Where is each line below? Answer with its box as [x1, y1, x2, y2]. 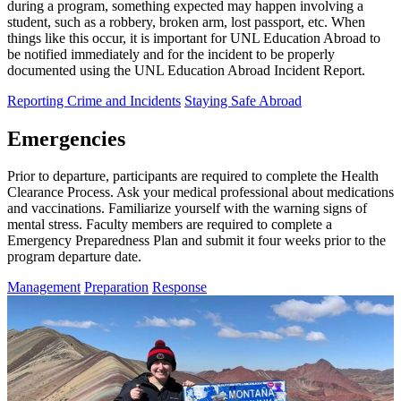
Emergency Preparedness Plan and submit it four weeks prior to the [7, 233, 386, 249]
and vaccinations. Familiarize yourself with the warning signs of [7, 200, 367, 217]
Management [7, 279, 81, 295]
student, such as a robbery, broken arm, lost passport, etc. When [7, 13, 365, 30]
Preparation [84, 279, 149, 295]
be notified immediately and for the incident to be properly [7, 46, 335, 62]
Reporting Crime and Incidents [7, 92, 181, 108]
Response [152, 279, 207, 295]
